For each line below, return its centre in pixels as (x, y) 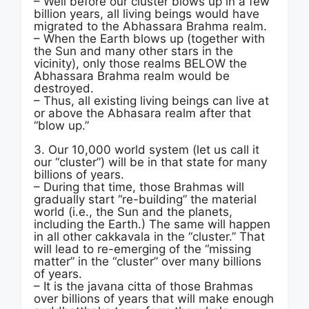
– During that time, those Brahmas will (139, 187)
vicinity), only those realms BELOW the (140, 63)
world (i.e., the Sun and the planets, (133, 212)
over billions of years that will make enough (154, 299)
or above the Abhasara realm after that (142, 113)
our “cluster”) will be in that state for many (150, 162)
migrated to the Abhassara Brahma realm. (150, 26)
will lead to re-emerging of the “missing (142, 249)
